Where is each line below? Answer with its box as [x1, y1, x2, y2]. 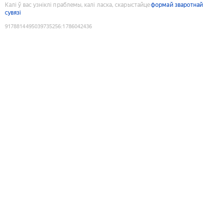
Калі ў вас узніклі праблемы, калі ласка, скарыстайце [5, 1, 150, 8]
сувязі [5, 9, 21, 16]
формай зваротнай [151, 1, 203, 8]
